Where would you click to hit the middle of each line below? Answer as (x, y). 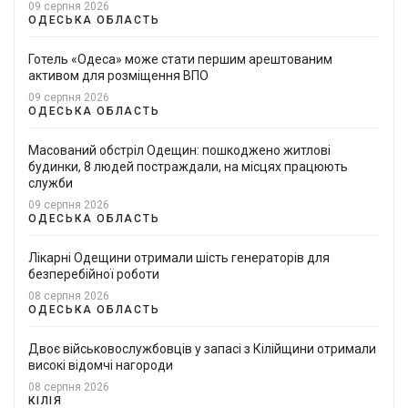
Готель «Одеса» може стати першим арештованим (180, 59)
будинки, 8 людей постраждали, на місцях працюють (188, 166)
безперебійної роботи (94, 274)
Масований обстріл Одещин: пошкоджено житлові (179, 150)
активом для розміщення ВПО (118, 75)
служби (51, 183)
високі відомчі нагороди (101, 365)
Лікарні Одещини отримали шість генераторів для (179, 257)
